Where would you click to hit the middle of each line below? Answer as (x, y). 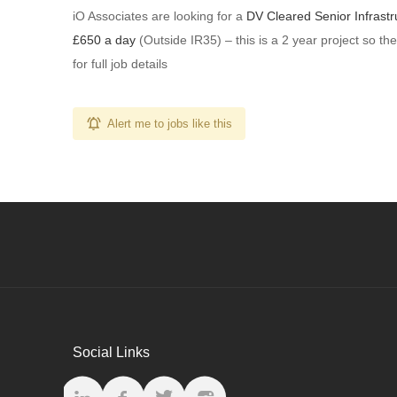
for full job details (120, 64)
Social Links (111, 352)
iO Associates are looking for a (160, 16)
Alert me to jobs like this (170, 124)
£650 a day (104, 40)
